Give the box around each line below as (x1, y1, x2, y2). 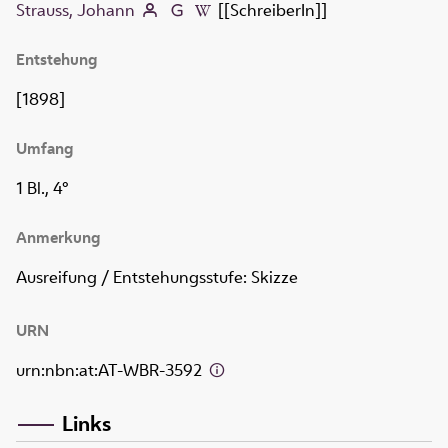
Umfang (16, 138, 73, 160)
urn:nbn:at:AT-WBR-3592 (16, 359, 206, 382)
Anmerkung (16, 227, 100, 249)
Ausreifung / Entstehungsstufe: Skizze (16, 266, 298, 289)
